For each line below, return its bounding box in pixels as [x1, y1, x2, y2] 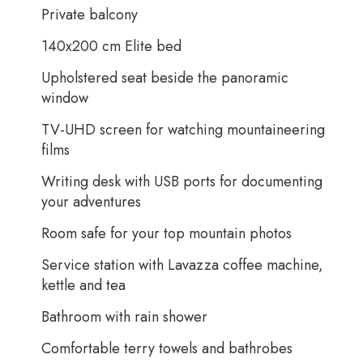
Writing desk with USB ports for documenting [41, 171, 322, 192]
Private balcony [41, 4, 138, 25]
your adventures [41, 191, 141, 212]
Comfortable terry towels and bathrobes [41, 338, 293, 359]
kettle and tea [41, 275, 126, 296]
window [41, 88, 88, 109]
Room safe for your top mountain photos [41, 223, 292, 244]
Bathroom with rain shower [41, 306, 207, 327]
